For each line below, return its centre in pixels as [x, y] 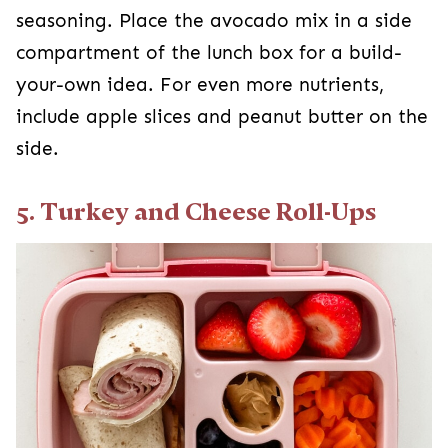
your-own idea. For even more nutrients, [200, 85]
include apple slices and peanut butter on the [222, 117]
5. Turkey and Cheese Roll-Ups [196, 212]
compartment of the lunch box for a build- [209, 53]
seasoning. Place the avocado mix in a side [214, 21]
